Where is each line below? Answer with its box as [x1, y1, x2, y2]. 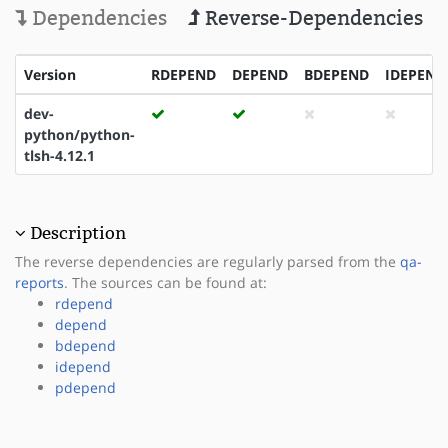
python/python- [24, 124, 135, 144]
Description [30, 222, 126, 243]
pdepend [55, 377, 116, 397]
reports [15, 272, 64, 292]
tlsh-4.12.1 [24, 145, 95, 165]
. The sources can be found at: [64, 272, 267, 292]
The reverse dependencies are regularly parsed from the [15, 251, 400, 271]
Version [24, 64, 76, 84]
